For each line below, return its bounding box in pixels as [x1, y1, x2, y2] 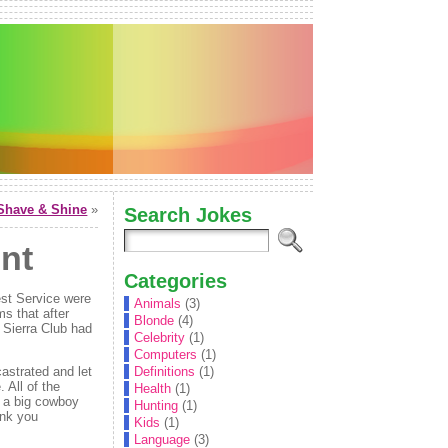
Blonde [134, 313, 175, 328]
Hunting [134, 398, 179, 413]
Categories [124, 269, 228, 292]
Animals [134, 296, 182, 311]
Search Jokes [124, 203, 253, 226]
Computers [134, 347, 198, 362]
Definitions [134, 364, 196, 379]
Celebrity [134, 330, 186, 345]
